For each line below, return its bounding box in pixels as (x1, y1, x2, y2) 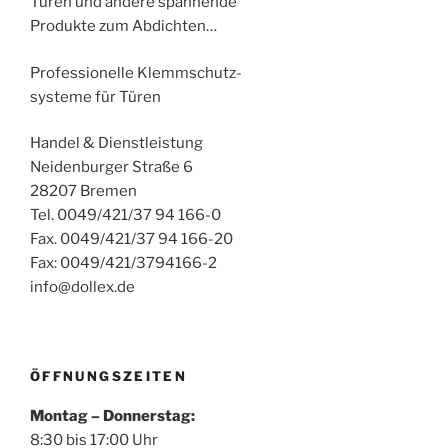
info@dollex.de (30, 278, 135, 296)
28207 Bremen (30, 182, 137, 200)
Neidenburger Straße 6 (30, 158, 193, 176)
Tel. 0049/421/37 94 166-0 (30, 206, 221, 224)
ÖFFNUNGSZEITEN (30, 367, 188, 384)
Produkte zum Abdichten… (30, 17, 217, 35)
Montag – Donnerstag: (30, 407, 195, 425)
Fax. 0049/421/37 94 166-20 (30, 230, 233, 248)
